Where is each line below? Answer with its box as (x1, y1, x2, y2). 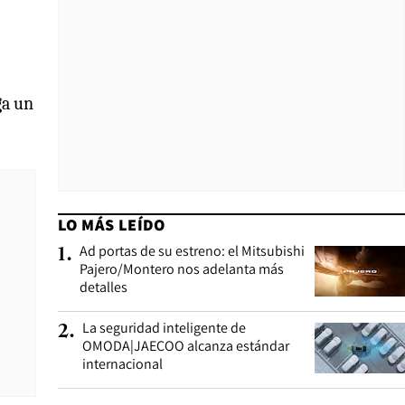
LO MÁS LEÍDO (58, 214, 165, 235)
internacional (82, 354, 163, 373)
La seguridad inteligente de (82, 318, 246, 337)
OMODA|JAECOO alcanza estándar (82, 336, 289, 355)
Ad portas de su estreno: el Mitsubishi (80, 241, 305, 260)
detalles (80, 278, 127, 297)
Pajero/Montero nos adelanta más (80, 259, 284, 278)
